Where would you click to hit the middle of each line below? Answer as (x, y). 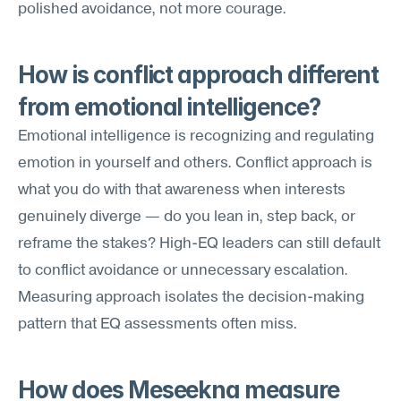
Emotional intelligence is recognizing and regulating (196, 137)
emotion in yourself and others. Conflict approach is (195, 163)
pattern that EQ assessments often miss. (158, 324)
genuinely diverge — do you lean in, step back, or (187, 217)
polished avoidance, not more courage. (152, 9)
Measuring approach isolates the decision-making (191, 298)
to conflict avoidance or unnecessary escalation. (183, 271)
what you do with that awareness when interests (182, 190)
